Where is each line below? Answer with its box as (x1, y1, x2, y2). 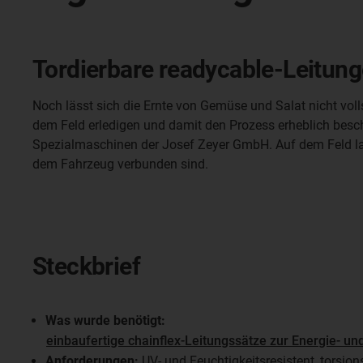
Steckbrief (32, 252, 140, 280)
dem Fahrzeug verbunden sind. (32, 156, 208, 172)
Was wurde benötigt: (45, 312, 165, 328)
